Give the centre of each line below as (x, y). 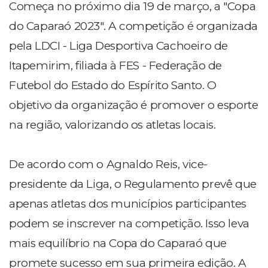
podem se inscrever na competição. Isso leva (129, 224)
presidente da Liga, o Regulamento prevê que (133, 184)
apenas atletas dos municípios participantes (128, 204)
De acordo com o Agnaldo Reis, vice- (109, 165)
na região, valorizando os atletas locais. (112, 125)
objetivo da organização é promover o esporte (134, 105)
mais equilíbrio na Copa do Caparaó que (118, 243)
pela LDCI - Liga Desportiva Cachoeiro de (119, 46)
